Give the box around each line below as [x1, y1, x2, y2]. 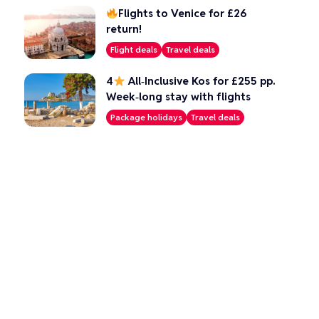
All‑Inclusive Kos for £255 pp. [125, 74, 276, 88]
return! [105, 22, 142, 36]
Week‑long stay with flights [105, 90, 251, 103]
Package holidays [110, 112, 182, 122]
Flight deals [110, 44, 157, 55]
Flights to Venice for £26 [117, 6, 247, 20]
